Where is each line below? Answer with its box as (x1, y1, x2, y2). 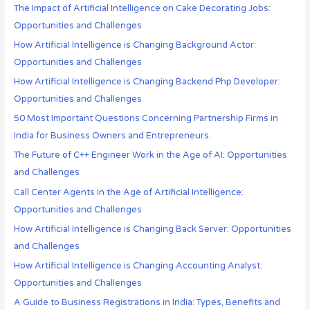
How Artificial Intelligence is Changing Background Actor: (13, 39, 256, 51)
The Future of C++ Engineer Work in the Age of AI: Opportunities (13, 149, 287, 161)
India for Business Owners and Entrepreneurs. (13, 130, 211, 142)
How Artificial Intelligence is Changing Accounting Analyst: (13, 259, 262, 271)
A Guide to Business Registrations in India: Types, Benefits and (13, 297, 280, 309)
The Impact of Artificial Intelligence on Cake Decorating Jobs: (13, 2, 271, 14)
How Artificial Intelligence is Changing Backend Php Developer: (13, 76, 280, 87)
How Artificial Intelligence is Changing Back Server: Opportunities (13, 223, 291, 235)
